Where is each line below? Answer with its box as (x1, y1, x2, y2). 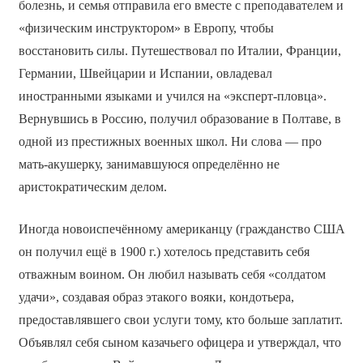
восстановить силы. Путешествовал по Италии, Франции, (18, 44, 341, 58)
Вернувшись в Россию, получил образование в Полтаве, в (18, 112, 341, 126)
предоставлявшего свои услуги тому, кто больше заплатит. (18, 313, 343, 327)
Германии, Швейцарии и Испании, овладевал (18, 66, 272, 81)
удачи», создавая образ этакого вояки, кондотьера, (18, 290, 294, 305)
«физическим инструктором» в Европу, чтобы (18, 21, 274, 36)
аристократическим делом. (18, 180, 167, 194)
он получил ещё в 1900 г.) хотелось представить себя (18, 245, 310, 259)
